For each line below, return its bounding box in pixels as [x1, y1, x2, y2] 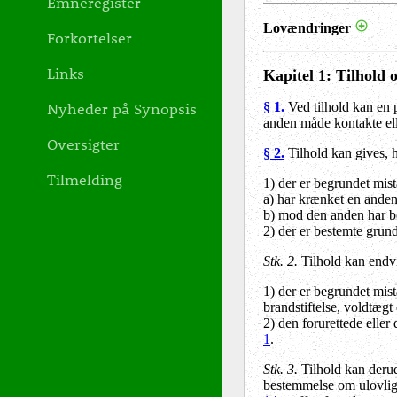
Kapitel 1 [263, 66, 326, 84]
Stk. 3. [263, 361, 298, 377]
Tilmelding [47, 169, 122, 189]
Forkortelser [47, 27, 132, 47]
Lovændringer [263, 19, 351, 35]
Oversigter [47, 134, 120, 153]
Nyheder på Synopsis [47, 98, 197, 118]
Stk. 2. [263, 253, 298, 269]
